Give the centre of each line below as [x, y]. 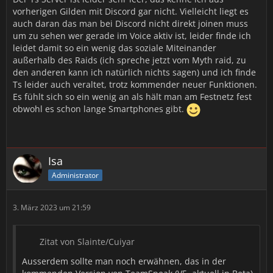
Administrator [75, 175]
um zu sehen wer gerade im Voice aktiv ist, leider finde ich [132, 36]
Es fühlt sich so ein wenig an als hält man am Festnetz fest [132, 97]
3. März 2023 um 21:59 [52, 207]
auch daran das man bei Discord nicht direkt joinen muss [130, 23]
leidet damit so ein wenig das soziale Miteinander [115, 48]
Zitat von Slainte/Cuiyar [87, 242]
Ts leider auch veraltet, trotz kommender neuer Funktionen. [135, 84]
